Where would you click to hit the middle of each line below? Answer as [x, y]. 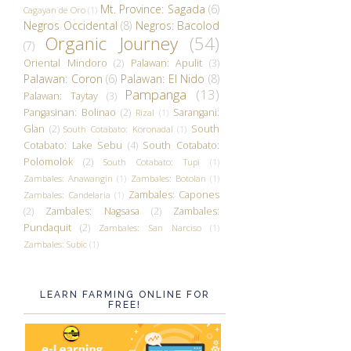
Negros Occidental [71, 25]
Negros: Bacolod [177, 25]
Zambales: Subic [55, 244]
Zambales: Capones [174, 194]
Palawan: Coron [63, 78]
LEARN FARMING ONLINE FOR [125, 294]
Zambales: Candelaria [67, 194]
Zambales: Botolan [168, 178]
